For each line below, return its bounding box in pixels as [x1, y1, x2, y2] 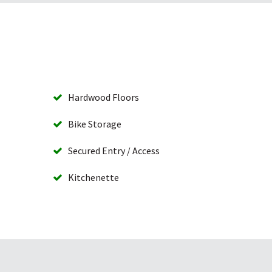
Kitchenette [63, 171, 120, 183]
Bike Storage [63, 117, 122, 130]
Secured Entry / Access [63, 144, 160, 157]
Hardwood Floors [63, 90, 140, 103]
